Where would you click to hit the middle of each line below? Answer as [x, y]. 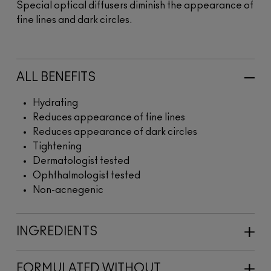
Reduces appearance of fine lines [109, 117]
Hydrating [55, 103]
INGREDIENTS [57, 231]
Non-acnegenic [68, 190]
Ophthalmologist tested [87, 175]
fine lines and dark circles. [74, 20]
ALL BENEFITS [56, 77]
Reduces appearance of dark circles [115, 132]
